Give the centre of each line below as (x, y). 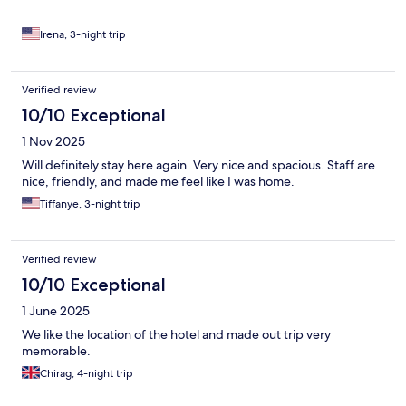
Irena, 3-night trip (83, 34)
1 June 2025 (56, 310)
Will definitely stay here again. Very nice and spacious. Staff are (198, 164)
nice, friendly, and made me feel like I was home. (158, 181)
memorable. (56, 350)
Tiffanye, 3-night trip (90, 203)
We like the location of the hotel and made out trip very (176, 334)
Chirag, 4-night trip (87, 373)
